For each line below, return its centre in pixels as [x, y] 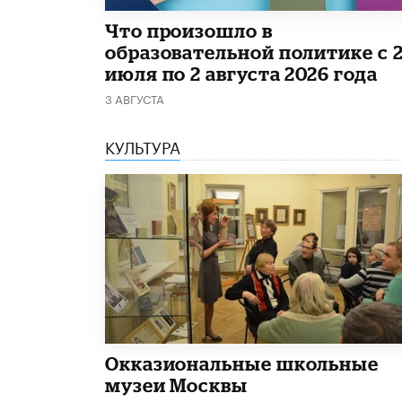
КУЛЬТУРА [143, 145]
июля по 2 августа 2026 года [241, 73]
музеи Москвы [176, 385]
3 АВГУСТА [135, 97]
